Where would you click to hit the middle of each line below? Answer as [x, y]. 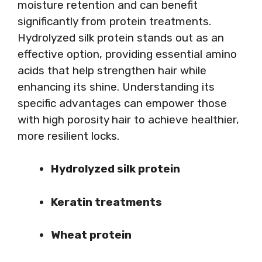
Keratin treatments [106, 202]
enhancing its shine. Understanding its [116, 87]
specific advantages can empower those [122, 103]
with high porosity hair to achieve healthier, [128, 119]
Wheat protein [91, 235]
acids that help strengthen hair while [112, 70]
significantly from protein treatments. [114, 21]
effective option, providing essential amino [127, 54]
